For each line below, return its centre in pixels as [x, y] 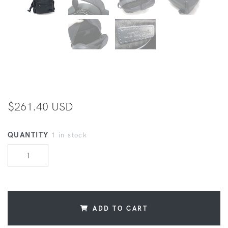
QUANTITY [30, 135]
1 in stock [69, 135]
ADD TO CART [120, 208]
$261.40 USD [40, 106]
